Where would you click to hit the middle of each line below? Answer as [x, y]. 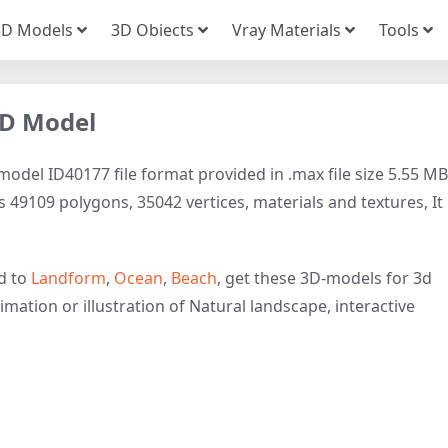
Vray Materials [286, 29]
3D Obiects [152, 29]
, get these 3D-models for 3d [324, 278]
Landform [68, 278]
